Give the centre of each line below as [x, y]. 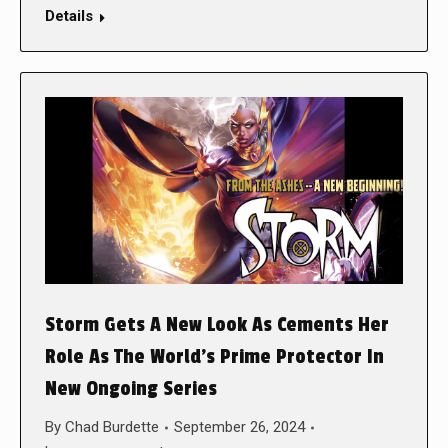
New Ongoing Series [131, 389]
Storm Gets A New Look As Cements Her [217, 325]
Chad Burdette [112, 427]
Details [69, 15]
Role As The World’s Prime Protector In [214, 357]
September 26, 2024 [239, 427]
